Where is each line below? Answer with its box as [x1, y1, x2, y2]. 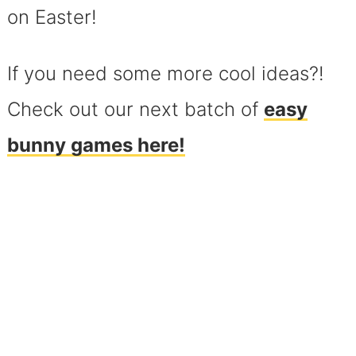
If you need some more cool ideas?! [6, 61, 324, 85]
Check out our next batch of [6, 97, 264, 121]
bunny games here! [6, 133, 185, 157]
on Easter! [6, 5, 97, 29]
